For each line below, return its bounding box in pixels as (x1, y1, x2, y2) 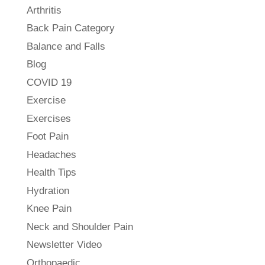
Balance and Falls (26, 40, 105, 52)
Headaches (26, 148, 76, 160)
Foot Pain (26, 131, 69, 143)
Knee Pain (26, 203, 72, 215)
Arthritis (26, 4, 62, 16)
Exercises (26, 112, 71, 124)
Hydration (26, 185, 69, 196)
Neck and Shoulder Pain (26, 221, 133, 232)
